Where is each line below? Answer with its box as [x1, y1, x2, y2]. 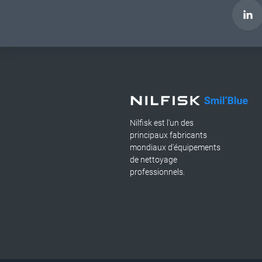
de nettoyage [130, 155, 177, 164]
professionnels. [130, 167, 185, 177]
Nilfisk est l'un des [130, 118, 194, 127]
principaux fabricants [130, 130, 207, 140]
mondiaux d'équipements [130, 143, 220, 152]
